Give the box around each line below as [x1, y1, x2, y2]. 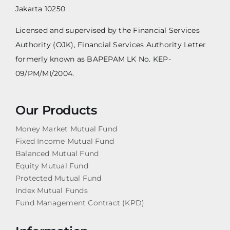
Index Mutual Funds [15, 186, 88, 196]
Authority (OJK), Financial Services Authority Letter [15, 40, 206, 50]
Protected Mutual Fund [15, 174, 102, 183]
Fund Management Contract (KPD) [15, 198, 145, 208]
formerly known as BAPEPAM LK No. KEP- [15, 54, 171, 64]
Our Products [15, 103, 97, 118]
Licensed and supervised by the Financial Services [15, 26, 200, 35]
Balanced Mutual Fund [15, 149, 99, 159]
